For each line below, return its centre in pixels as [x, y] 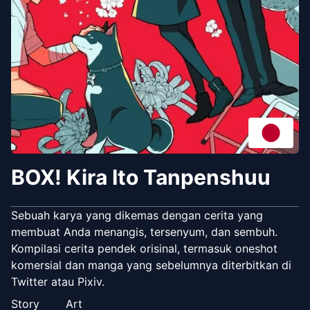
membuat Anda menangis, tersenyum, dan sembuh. [144, 231]
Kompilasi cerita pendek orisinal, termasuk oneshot [144, 248]
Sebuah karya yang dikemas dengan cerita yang [137, 215]
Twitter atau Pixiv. [58, 281]
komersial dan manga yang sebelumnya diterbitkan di [151, 265]
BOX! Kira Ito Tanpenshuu [141, 177]
